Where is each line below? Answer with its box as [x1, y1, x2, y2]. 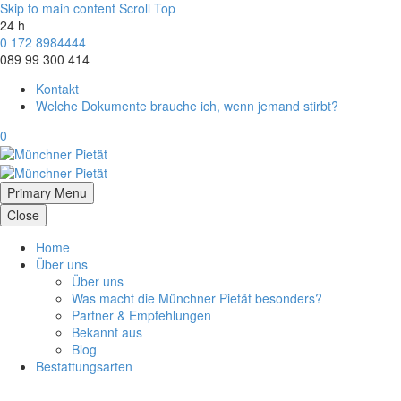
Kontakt [36, 80, 79, 98]
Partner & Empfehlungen [72, 305, 211, 324]
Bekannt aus [72, 322, 142, 341]
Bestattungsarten [36, 356, 132, 375]
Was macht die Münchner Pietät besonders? [72, 288, 322, 307]
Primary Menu [7, 183, 87, 201]
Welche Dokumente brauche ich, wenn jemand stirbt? [36, 97, 338, 115]
